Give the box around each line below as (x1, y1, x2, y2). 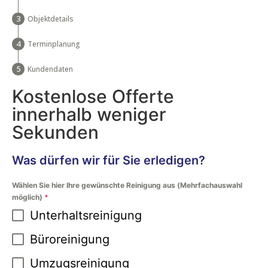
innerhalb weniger (12, 103, 166, 125)
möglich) (12, 192, 44, 202)
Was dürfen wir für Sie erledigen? (12, 153, 205, 167)
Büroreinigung (30, 232, 109, 246)
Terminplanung (28, 38, 80, 49)
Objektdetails (28, 13, 74, 24)
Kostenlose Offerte (12, 85, 174, 107)
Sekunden (12, 121, 99, 143)
